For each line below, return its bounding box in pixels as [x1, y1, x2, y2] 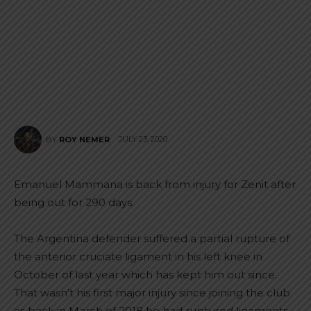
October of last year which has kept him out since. [14, 268, 277, 281]
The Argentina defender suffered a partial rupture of [14, 232, 289, 245]
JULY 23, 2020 [119, 134, 167, 144]
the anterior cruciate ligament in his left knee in [14, 250, 262, 263]
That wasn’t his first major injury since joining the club [14, 286, 290, 299]
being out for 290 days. [14, 196, 134, 209]
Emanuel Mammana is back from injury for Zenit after [14, 178, 296, 191]
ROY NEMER [59, 135, 110, 144]
